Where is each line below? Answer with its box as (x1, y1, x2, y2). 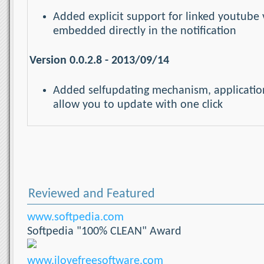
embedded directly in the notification (53, 25, 236, 37)
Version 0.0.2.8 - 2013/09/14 (29, 55, 169, 67)
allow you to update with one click (53, 99, 223, 111)
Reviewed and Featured (28, 187, 155, 202)
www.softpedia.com (27, 212, 124, 224)
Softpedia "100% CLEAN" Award (27, 226, 181, 238)
